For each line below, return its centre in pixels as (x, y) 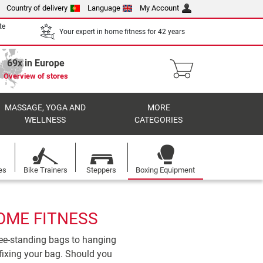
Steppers (102, 170)
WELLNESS (45, 120)
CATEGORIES (159, 120)
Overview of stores (36, 76)
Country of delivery (37, 8)
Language (104, 8)
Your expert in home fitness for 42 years (122, 31)
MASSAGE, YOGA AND (45, 108)
